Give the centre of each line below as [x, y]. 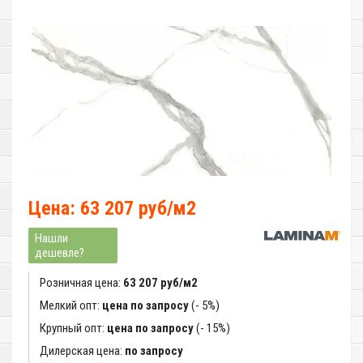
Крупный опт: [73, 328]
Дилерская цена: [82, 351]
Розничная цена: [81, 283]
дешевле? [60, 253]
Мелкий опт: [71, 305]
